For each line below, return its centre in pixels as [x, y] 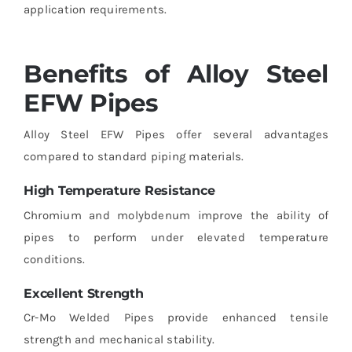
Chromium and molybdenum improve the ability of [176, 215]
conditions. [54, 259]
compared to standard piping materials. [134, 157]
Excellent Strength [83, 293]
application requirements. [95, 9]
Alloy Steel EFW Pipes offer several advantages [176, 135]
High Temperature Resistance [119, 191]
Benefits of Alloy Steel [176, 73]
